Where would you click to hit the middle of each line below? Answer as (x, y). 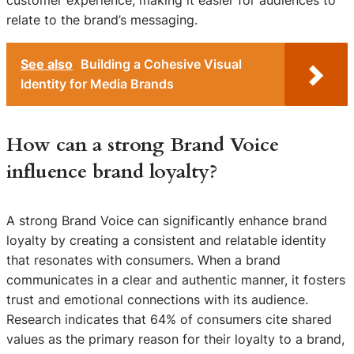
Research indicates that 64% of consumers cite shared (169, 320)
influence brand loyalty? (112, 171)
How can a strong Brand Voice (143, 145)
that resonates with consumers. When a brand (143, 260)
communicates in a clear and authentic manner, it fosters (176, 280)
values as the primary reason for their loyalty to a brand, (175, 339)
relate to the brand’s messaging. (102, 19)
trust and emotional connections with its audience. (157, 300)
